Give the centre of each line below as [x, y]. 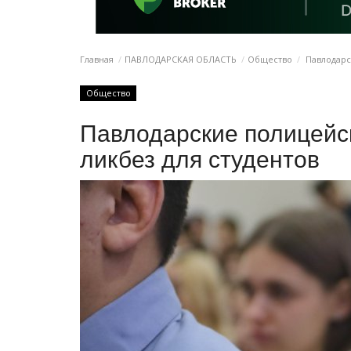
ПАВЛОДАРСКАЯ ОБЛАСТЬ [181, 59]
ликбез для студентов [200, 159]
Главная [97, 59]
